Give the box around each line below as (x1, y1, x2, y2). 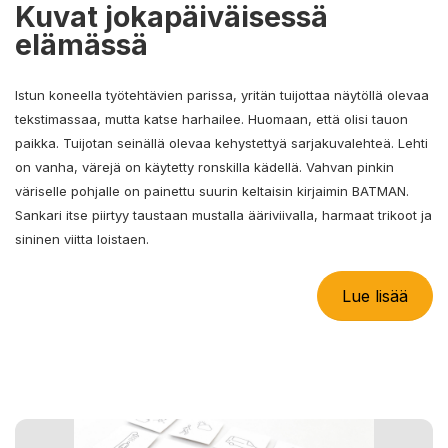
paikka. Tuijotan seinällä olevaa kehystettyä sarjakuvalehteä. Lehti (15, 134, 428, 151)
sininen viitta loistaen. (15, 230, 149, 247)
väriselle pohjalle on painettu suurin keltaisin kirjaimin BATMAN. (15, 182, 409, 199)
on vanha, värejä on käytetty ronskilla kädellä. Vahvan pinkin (15, 158, 394, 175)
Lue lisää (342, 285, 408, 306)
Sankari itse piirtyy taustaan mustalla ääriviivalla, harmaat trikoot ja (15, 206, 432, 223)
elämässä (15, 26, 148, 62)
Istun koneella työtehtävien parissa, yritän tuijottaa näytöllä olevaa (15, 86, 429, 103)
